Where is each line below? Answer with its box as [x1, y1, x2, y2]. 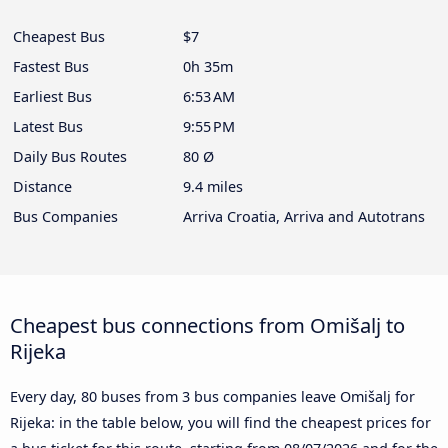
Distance [13, 176, 72, 196]
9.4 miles [183, 176, 243, 196]
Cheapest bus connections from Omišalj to [10, 310, 405, 339]
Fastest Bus [13, 56, 89, 76]
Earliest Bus [13, 86, 92, 106]
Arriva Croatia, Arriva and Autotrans [183, 206, 425, 226]
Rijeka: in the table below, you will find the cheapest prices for [10, 412, 431, 432]
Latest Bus [13, 116, 83, 136]
